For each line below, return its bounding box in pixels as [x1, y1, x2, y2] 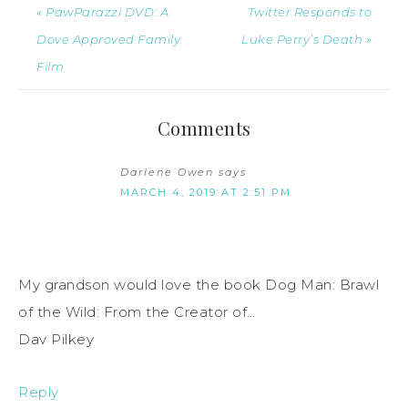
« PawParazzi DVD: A [36, 4, 169, 19]
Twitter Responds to [247, 4, 372, 19]
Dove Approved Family [36, 31, 180, 46]
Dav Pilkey [18, 330, 94, 348]
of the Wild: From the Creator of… [18, 302, 256, 321]
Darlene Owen [120, 165, 214, 178]
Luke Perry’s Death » [241, 31, 372, 46]
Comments [157, 115, 251, 140]
